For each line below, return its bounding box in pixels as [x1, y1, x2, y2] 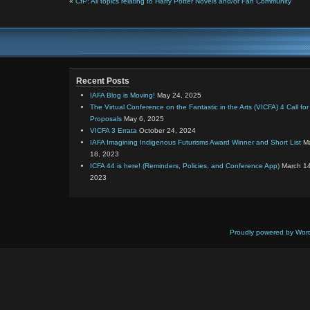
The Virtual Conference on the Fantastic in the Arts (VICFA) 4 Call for [90, 103, 309, 111]
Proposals [90, 115, 122, 122]
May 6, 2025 [124, 115, 164, 122]
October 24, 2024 [139, 127, 196, 134]
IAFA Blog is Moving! [90, 91, 155, 99]
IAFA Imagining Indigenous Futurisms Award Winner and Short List [90, 138, 301, 146]
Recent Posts [76, 76, 129, 86]
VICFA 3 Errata [90, 127, 137, 134]
